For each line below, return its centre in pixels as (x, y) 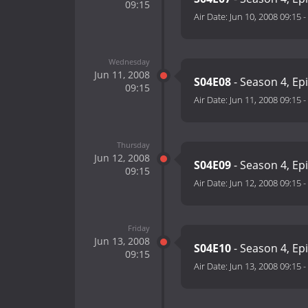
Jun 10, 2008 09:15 (265, 17)
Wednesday (129, 61)
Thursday (133, 144)
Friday (139, 228)
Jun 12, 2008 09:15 (265, 183)
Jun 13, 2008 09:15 (265, 266)
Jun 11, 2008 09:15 (265, 100)
